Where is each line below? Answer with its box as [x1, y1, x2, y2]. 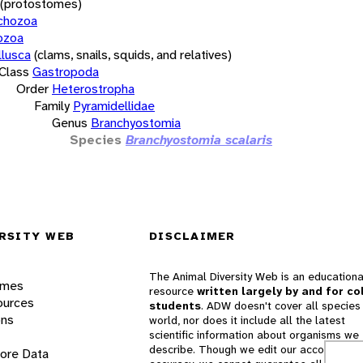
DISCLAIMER [149, 228, 236, 244]
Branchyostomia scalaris [126, 130, 272, 148]
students [149, 298, 201, 314]
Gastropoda [32, 62, 99, 80]
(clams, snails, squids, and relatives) [34, 45, 232, 63]
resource [149, 284, 197, 299]
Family [34, 96, 70, 114]
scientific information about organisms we [149, 327, 359, 343]
